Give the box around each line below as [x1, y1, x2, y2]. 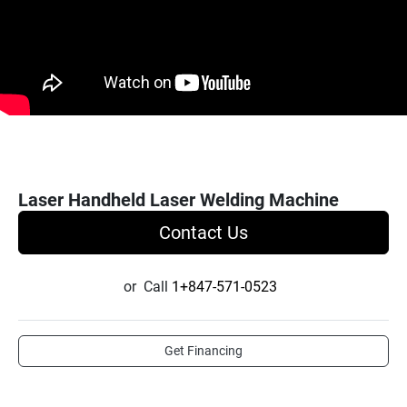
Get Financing [164, 343, 243, 358]
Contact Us [159, 222, 248, 243]
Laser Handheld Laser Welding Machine [18, 189, 339, 211]
